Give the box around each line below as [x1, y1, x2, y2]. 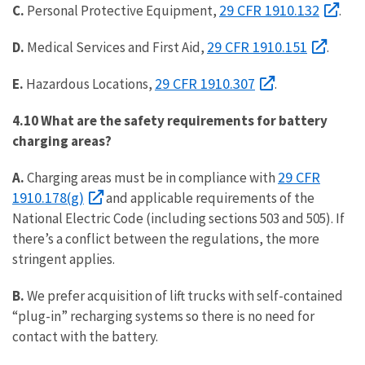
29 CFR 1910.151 [207, 37, 307, 56]
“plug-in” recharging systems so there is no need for [12, 307, 314, 325]
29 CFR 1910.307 [155, 74, 255, 93]
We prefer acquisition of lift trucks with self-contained [24, 287, 343, 305]
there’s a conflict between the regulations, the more [12, 230, 319, 248]
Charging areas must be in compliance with [24, 169, 278, 187]
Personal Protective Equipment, [24, 2, 219, 20]
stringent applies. [12, 250, 115, 268]
